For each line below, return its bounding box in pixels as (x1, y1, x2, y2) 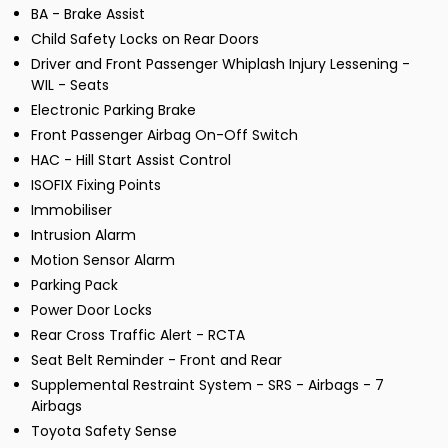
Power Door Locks (31, 300, 152, 321)
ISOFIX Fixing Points (31, 175, 161, 196)
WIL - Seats (31, 75, 109, 96)
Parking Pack (31, 275, 118, 296)
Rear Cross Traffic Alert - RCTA (31, 325, 245, 346)
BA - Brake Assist (31, 4, 145, 25)
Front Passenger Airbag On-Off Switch (31, 125, 298, 146)
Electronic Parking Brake (31, 100, 196, 121)
